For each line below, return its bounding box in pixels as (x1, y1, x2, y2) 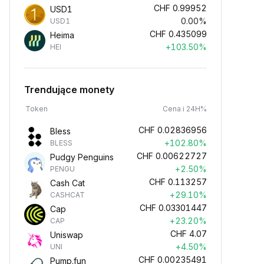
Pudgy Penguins (50, 152, 114, 162)
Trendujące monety (24, 84, 114, 95)
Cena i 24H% (163, 104, 207, 113)
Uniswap (50, 230, 83, 240)
